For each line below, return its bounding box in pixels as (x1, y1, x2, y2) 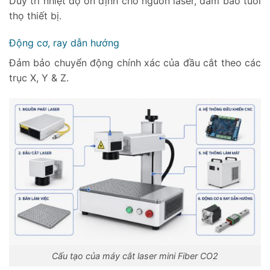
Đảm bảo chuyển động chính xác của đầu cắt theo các (9, 57, 261, 69)
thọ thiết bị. (9, 9, 61, 22)
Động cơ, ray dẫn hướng (9, 37, 122, 49)
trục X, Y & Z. (9, 72, 69, 84)
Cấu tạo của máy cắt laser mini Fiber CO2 (52, 251, 218, 262)
